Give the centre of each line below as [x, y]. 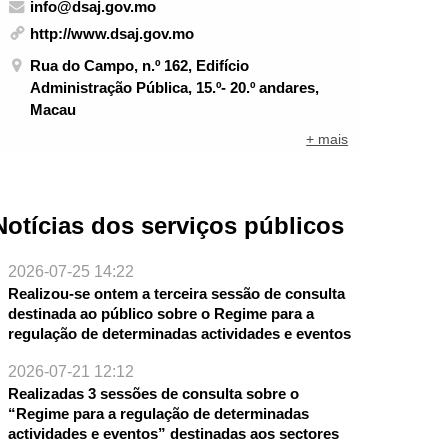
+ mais [327, 139]
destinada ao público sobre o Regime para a [160, 314]
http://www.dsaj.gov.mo [112, 34]
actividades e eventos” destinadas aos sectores [173, 434]
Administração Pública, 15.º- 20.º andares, [175, 87]
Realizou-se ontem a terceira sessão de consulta [176, 294]
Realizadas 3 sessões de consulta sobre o [153, 394]
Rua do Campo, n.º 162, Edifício [140, 65]
